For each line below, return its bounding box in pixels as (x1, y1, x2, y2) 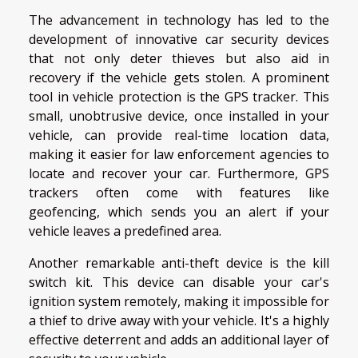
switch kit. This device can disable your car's (29, 272, 329, 291)
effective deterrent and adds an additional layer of (29, 330, 329, 348)
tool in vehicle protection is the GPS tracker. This (29, 87, 329, 105)
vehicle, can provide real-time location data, (29, 125, 329, 144)
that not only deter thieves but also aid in (29, 49, 329, 67)
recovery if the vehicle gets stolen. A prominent (29, 68, 329, 86)
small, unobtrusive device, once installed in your (29, 106, 329, 125)
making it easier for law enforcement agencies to (29, 145, 329, 163)
